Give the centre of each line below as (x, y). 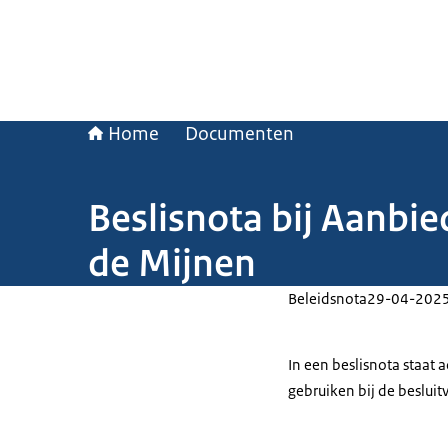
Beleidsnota (327, 298)
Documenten (239, 134)
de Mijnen (172, 263)
